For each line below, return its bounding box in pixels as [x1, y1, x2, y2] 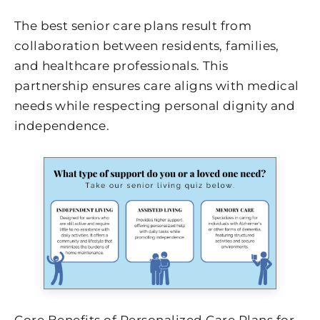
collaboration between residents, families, [14, 39, 279, 54]
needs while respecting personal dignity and [14, 99, 296, 114]
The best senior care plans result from [14, 19, 252, 34]
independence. [14, 119, 110, 134]
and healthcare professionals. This [14, 59, 229, 74]
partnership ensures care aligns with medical [14, 79, 299, 94]
